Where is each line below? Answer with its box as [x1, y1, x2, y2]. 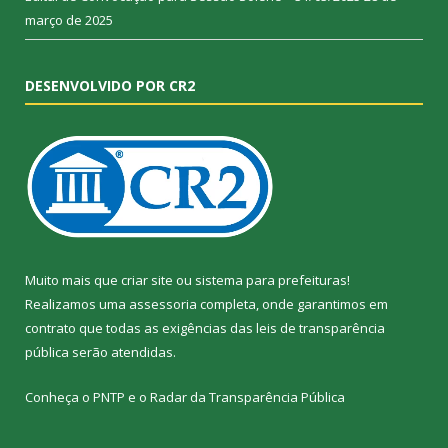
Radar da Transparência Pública [150, 388, 345, 407]
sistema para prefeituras [195, 271, 347, 290]
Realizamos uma [25, 295, 129, 314]
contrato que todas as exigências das [25, 319, 256, 338]
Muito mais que [25, 271, 121, 290]
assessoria [129, 295, 197, 314]
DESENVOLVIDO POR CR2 [25, 76, 195, 96]
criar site [121, 271, 173, 290]
